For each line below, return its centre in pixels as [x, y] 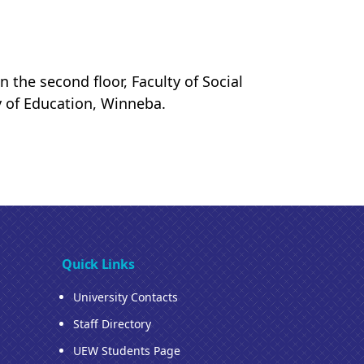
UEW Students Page [127, 351]
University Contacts [126, 297]
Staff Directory [112, 324]
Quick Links [98, 264]
